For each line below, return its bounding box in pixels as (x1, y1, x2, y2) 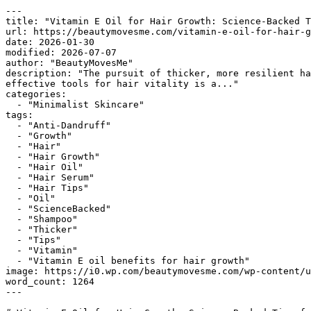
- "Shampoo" (6, 214, 17, 224)
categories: (6, 89, 67, 99)
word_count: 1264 (6, 276, 94, 287)
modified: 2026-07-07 (6, 47, 117, 58)
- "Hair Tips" (6, 183, 17, 193)
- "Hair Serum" (6, 172, 17, 183)
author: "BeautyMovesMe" (6, 58, 133, 68)
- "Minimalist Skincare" (6, 99, 17, 110)
